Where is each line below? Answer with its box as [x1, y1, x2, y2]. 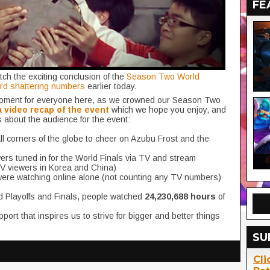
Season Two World [127, 72, 199, 81]
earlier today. [85, 81, 137, 91]
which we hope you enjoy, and [109, 105, 226, 115]
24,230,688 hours [145, 192, 216, 201]
